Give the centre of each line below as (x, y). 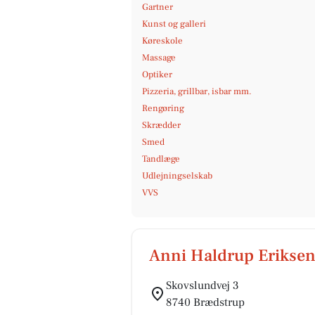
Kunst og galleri (174, 24)
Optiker (157, 75)
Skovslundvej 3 (202, 285)
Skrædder (161, 125)
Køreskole (162, 41)
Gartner (157, 7)
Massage (159, 58)
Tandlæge (161, 159)
